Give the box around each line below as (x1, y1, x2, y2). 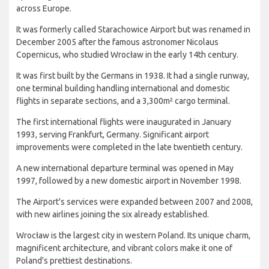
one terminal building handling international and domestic (16, 83, 230, 94)
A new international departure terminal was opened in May (16, 163, 234, 174)
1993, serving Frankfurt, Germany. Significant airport (16, 130, 209, 140)
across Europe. (16, 4, 71, 14)
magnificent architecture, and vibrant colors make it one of (16, 243, 232, 253)
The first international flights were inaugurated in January (16, 117, 231, 127)
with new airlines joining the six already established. (16, 210, 209, 220)
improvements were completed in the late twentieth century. (16, 142, 243, 153)
